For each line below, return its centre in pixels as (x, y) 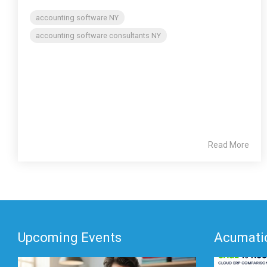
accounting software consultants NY (98, 36)
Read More (229, 145)
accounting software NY (77, 18)
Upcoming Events (70, 238)
